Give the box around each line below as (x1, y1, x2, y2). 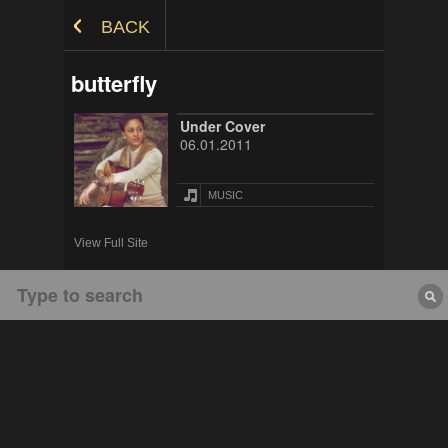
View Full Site (74, 236, 148, 250)
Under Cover (180, 116, 265, 136)
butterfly (71, 67, 157, 99)
